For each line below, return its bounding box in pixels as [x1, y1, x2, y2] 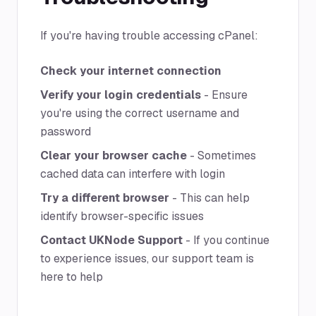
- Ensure [201, 87, 248, 102]
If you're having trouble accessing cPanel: [40, 28, 258, 43]
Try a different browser [40, 190, 169, 205]
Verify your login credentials [40, 87, 201, 102]
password [40, 124, 91, 139]
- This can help [169, 190, 250, 205]
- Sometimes [187, 148, 256, 163]
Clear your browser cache [40, 148, 187, 163]
